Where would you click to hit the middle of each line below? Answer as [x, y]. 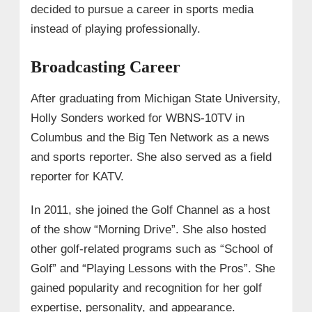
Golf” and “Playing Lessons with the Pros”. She [153, 268]
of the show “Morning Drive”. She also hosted [148, 229]
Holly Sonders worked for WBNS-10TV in [137, 118]
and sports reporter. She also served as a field [151, 157]
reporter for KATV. [77, 176]
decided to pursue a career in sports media [142, 9]
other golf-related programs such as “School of [151, 249]
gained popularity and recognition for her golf [146, 288]
